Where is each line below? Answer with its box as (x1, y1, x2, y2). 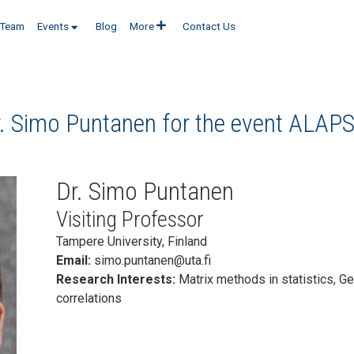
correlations (55, 291, 122, 306)
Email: (55, 253, 94, 268)
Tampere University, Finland (55, 234, 207, 249)
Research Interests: (55, 272, 179, 287)
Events (36, 19, 69, 32)
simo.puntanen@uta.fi (93, 253, 211, 268)
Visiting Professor (55, 206, 204, 232)
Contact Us (183, 19, 236, 32)
